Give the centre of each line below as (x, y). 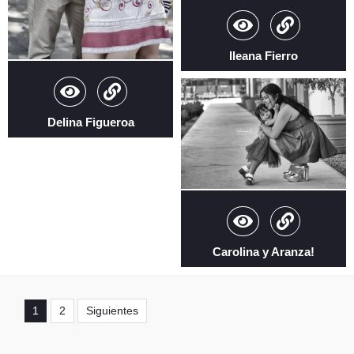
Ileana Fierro (264, 55)
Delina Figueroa (90, 122)
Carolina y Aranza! (264, 251)
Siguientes (112, 310)
